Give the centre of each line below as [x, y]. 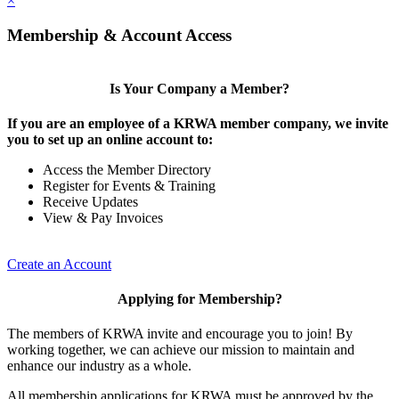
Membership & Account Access [119, 35]
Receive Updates [90, 201]
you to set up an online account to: [110, 139]
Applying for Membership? [199, 299]
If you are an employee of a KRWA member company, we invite [198, 123]
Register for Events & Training [129, 185]
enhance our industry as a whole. [99, 366]
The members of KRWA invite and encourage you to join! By [180, 334]
